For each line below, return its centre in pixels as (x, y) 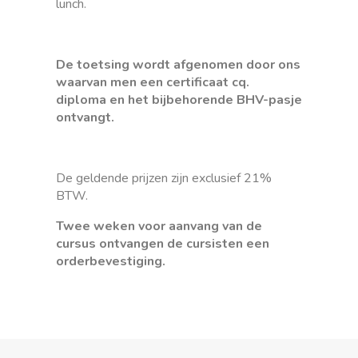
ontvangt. (85, 118)
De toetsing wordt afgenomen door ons (178, 65)
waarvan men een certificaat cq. (153, 83)
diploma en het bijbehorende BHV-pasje (179, 100)
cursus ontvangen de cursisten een (163, 244)
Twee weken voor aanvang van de (159, 227)
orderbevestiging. (111, 262)
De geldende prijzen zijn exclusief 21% (164, 179)
